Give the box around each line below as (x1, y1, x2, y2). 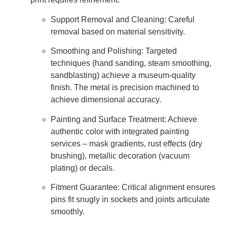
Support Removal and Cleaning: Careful (51, 15, 195, 24)
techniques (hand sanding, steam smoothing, (51, 59, 211, 68)
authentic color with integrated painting (51, 127, 189, 136)
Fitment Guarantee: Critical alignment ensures (51, 182, 215, 192)
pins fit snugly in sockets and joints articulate (51, 195, 210, 204)
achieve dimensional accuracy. (51, 95, 161, 104)
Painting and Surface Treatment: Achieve (51, 115, 197, 124)
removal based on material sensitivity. (51, 27, 185, 36)
